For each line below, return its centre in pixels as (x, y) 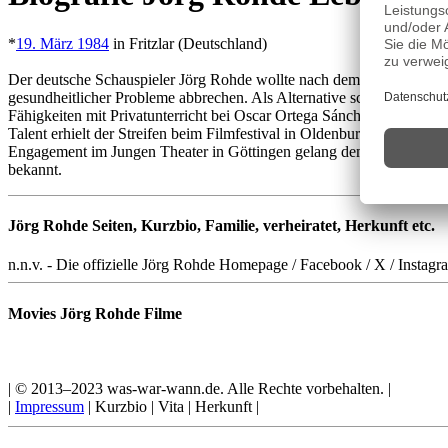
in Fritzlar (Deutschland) (188, 43)
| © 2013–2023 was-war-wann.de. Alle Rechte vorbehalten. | (199, 388)
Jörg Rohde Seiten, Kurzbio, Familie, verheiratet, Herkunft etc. (221, 226)
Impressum (49, 406)
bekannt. (35, 169)
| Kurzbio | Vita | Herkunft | (171, 406)
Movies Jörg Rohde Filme (95, 313)
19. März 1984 (62, 43)
